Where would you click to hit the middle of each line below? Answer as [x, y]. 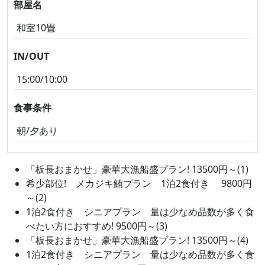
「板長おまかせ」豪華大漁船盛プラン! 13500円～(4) [137, 240]
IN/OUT [31, 56]
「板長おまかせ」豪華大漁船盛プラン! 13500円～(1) [137, 169]
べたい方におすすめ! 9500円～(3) [97, 226]
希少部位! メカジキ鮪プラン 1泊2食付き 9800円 [139, 183]
